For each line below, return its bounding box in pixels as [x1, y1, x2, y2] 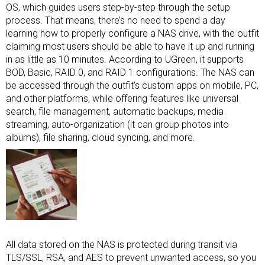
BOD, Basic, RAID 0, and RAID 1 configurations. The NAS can [6, 67, 254, 78]
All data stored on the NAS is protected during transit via [6, 239, 237, 250]
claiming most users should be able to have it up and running [6, 41, 254, 52]
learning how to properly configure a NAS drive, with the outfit [6, 28, 259, 39]
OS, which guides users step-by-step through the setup [6, 2, 230, 13]
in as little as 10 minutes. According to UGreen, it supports [6, 54, 244, 65]
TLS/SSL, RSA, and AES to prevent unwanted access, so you [6, 252, 256, 263]
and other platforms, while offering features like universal [6, 93, 238, 104]
